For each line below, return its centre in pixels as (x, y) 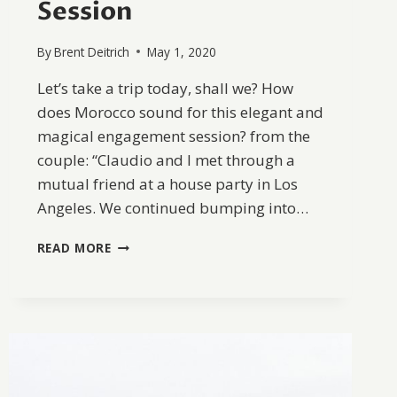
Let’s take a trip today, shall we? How (165, 88)
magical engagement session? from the (173, 136)
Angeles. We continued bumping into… (172, 207)
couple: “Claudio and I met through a (166, 160)
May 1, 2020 (181, 51)
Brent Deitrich (91, 51)
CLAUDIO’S (145, 280)
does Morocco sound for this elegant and (180, 112)
